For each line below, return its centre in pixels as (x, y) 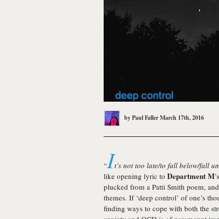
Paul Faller (145, 117)
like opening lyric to (135, 176)
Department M (191, 176)
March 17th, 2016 (182, 117)
